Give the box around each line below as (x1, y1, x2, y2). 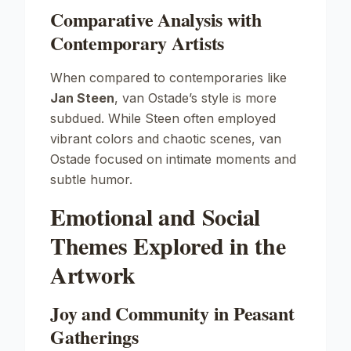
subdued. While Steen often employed (50, 110, 276, 126)
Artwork (50, 257, 136, 291)
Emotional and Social (50, 199, 260, 233)
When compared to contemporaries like (50, 70, 287, 85)
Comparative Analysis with (50, 5, 262, 33)
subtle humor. (50, 172, 132, 187)
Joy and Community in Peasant (50, 299, 295, 327)
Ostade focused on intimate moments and (50, 151, 296, 167)
